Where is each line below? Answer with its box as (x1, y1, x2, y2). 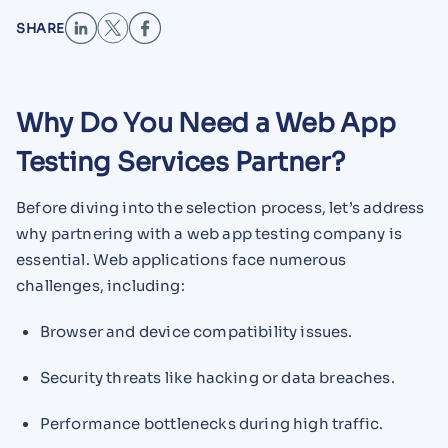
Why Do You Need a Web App (16, 106, 396, 140)
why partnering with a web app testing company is (16, 224, 403, 244)
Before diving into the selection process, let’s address (16, 198, 425, 218)
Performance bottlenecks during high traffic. (39, 413, 384, 433)
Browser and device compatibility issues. (39, 322, 353, 342)
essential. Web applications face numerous (16, 250, 346, 270)
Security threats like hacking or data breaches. (39, 367, 395, 387)
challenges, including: (16, 276, 185, 296)
